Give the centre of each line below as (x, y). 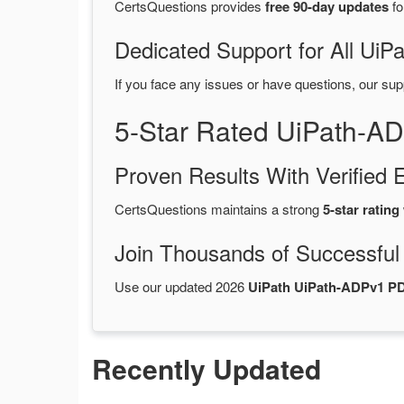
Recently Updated (207, 369)
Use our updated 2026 (181, 287)
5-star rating (361, 210)
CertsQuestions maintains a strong (219, 209)
